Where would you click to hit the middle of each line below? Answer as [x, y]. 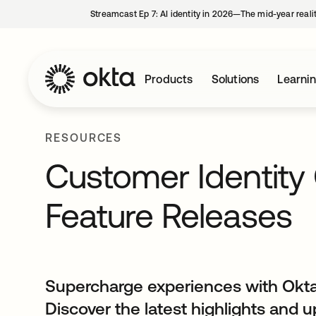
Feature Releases [169, 215]
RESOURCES [84, 138]
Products [169, 79]
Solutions [235, 79]
